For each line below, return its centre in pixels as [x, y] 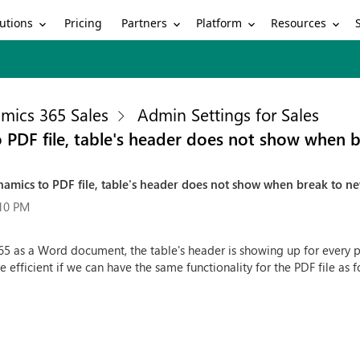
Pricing [84, 23]
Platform [219, 22]
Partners [145, 22]
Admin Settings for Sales [229, 114]
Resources [299, 22]
